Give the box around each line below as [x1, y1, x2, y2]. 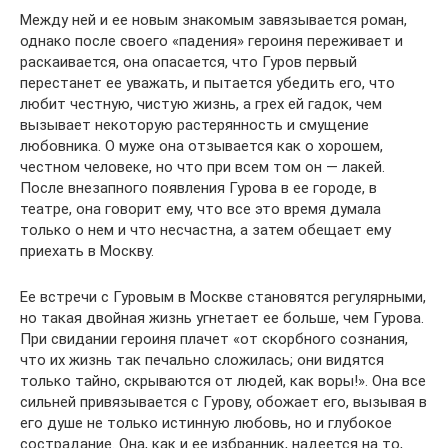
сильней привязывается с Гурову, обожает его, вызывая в [20, 393, 427, 411]
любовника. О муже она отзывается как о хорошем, [20, 137, 383, 155]
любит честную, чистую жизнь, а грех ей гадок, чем [20, 95, 382, 113]
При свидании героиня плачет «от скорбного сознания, [20, 330, 408, 348]
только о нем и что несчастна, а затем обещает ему [20, 221, 391, 239]
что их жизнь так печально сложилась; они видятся [20, 351, 384, 369]
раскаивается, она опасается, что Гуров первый [20, 53, 357, 71]
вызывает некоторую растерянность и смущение [20, 116, 369, 134]
